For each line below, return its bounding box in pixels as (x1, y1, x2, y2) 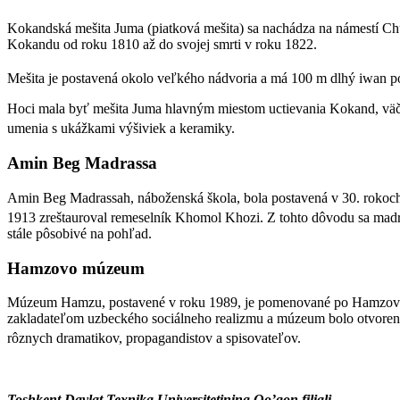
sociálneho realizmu (152, 311, 263, 327)
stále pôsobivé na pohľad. (7, 225, 152, 241)
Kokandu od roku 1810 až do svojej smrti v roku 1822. (7, 36, 317, 52)
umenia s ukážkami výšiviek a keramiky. (7, 121, 238, 137)
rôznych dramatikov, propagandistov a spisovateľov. (7, 330, 304, 346)
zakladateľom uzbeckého (7, 311, 152, 327)
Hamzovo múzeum (7, 258, 145, 278)
